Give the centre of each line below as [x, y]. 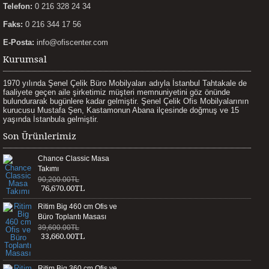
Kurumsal [25, 59]
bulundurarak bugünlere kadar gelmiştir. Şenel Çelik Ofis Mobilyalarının [126, 101]
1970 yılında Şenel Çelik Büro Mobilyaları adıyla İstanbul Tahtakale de [125, 83]
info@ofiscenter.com [71, 42]
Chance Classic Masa [74, 159]
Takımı [48, 169]
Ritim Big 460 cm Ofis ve [77, 207]
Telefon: [18, 6]
